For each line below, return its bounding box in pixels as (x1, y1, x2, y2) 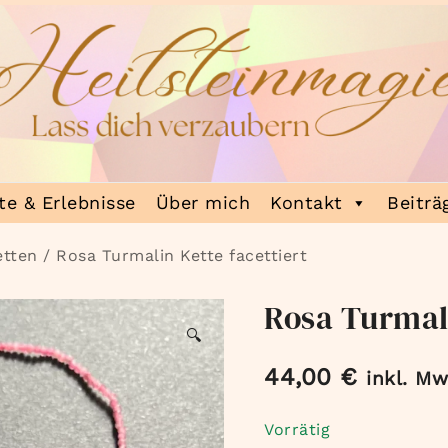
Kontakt (270, 191, 343, 213)
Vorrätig (264, 419, 330, 439)
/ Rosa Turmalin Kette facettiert (37, 245, 307, 265)
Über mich (155, 191, 251, 213)
